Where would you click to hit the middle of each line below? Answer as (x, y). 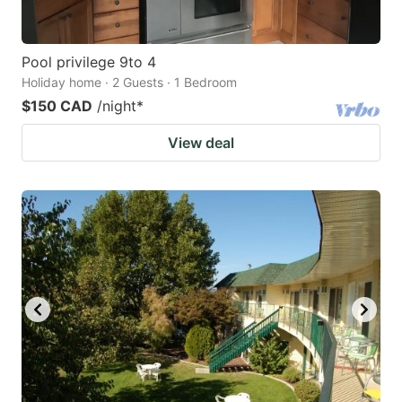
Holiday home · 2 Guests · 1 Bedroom (129, 82)
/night (117, 105)
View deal (201, 142)
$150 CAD (57, 105)
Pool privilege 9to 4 (89, 61)
